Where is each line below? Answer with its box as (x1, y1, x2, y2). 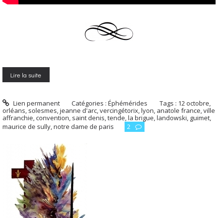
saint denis (72, 113, 105, 122)
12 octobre (178, 98, 210, 108)
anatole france (157, 106, 200, 115)
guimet (190, 113, 210, 122)
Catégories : (72, 98, 109, 108)
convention (36, 113, 69, 122)
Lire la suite (10, 70, 42, 79)
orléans (2, 106, 25, 115)
